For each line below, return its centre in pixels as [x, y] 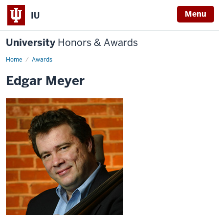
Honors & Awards [98, 43]
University [32, 43]
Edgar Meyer [45, 81]
